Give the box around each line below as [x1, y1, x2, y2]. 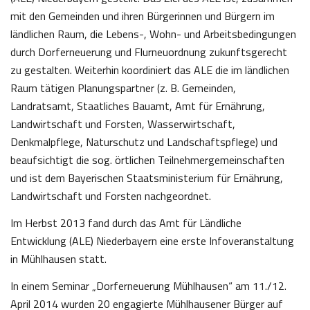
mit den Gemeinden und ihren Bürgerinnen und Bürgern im [10, 8, 275, 25]
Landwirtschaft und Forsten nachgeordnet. [10, 188, 211, 205]
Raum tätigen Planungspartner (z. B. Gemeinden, [10, 80, 236, 97]
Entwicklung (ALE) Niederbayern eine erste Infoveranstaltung [10, 232, 294, 250]
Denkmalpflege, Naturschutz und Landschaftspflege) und [10, 134, 277, 151]
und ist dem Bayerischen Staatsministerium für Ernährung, [10, 170, 283, 187]
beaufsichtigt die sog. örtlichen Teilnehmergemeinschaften [10, 152, 284, 169]
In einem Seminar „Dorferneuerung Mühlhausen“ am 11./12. [10, 277, 286, 295]
